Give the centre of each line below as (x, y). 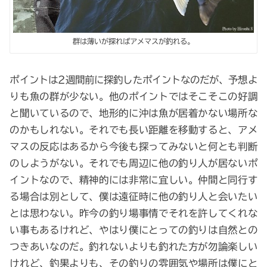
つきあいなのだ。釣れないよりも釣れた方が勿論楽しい (133, 247)
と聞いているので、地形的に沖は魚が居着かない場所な (133, 113)
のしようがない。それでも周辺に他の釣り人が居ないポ (133, 163)
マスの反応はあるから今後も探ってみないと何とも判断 (133, 147)
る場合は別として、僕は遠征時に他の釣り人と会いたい (133, 197)
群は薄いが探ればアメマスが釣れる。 (133, 41)
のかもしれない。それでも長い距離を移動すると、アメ (133, 130)
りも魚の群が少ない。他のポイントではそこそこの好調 (133, 97)
